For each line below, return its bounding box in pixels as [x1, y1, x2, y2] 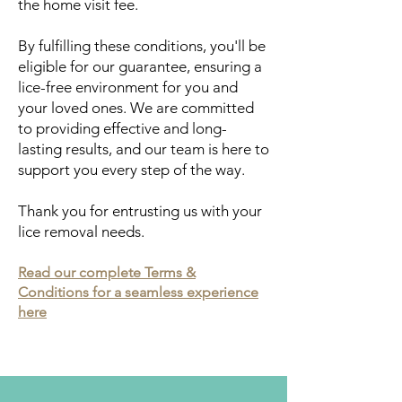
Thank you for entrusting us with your [18, 202, 262, 220]
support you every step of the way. [18, 161, 245, 179]
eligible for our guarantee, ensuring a [18, 57, 262, 75]
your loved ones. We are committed [18, 99, 254, 117]
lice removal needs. [18, 223, 144, 240]
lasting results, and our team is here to [18, 140, 269, 158]
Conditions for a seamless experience [18, 284, 258, 301]
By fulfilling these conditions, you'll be [18, 37, 266, 55]
